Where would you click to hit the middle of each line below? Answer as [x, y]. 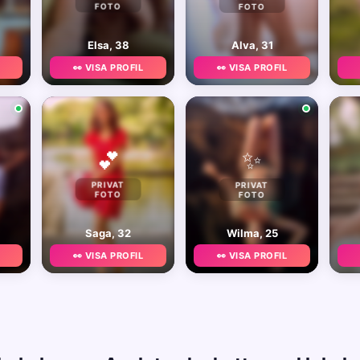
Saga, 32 [108, 233]
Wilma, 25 [252, 233]
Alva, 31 [252, 45]
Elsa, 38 [108, 45]
